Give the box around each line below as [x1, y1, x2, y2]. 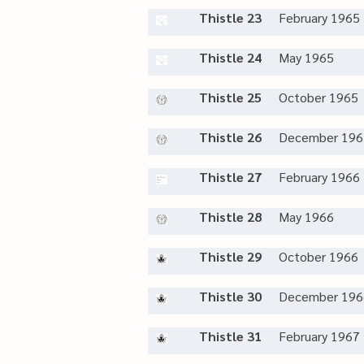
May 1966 [279, 208, 334, 225]
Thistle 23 [199, 9, 262, 26]
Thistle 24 [199, 49, 262, 66]
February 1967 [279, 327, 360, 344]
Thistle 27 [199, 168, 262, 185]
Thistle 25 [199, 89, 262, 106]
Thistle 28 [199, 208, 262, 225]
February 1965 [279, 9, 360, 26]
